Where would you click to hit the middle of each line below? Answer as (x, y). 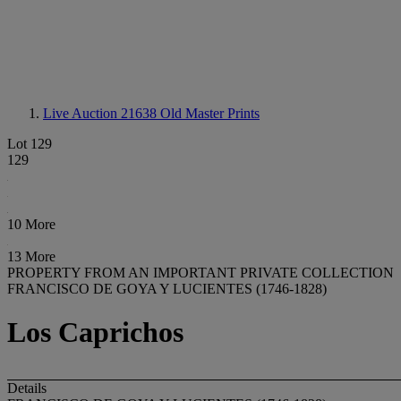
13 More (31, 256)
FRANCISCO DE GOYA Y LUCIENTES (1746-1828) (167, 289)
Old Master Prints (210, 113)
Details (27, 388)
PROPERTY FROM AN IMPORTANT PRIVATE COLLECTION (200, 273)
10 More (31, 224)
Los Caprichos (95, 333)
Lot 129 (30, 144)
